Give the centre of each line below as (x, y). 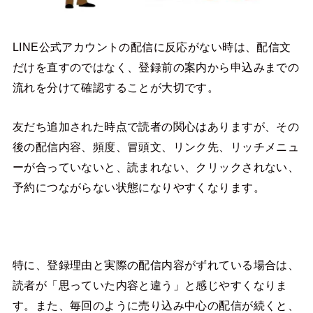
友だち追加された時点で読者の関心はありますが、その (156, 126)
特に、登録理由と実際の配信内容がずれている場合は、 (156, 264)
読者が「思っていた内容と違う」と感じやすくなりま (150, 285)
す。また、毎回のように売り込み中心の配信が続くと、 (156, 305)
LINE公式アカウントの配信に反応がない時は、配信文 (152, 47)
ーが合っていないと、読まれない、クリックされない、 (156, 167)
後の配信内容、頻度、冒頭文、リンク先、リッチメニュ (156, 146)
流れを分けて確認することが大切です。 (116, 88)
